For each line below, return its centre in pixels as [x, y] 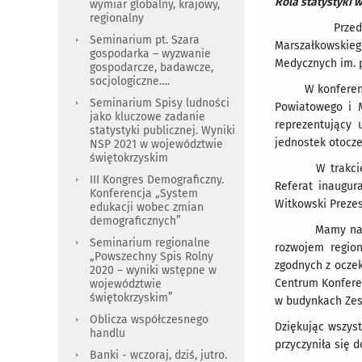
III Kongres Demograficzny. [157, 180]
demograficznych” [135, 221]
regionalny [117, 18]
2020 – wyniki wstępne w [153, 270]
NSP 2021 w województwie [156, 144]
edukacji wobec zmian [147, 207]
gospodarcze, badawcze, [152, 67]
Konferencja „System [144, 194]
